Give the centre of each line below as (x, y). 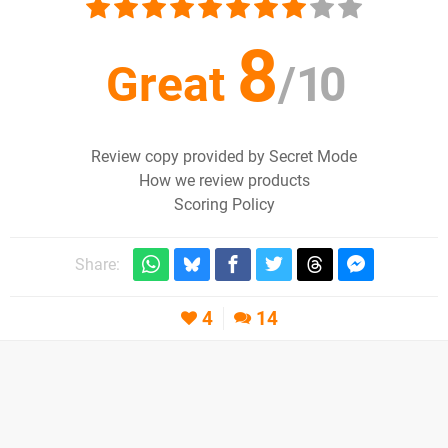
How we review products (224, 181)
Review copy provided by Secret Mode (224, 157)
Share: (97, 265)
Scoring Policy (224, 205)
